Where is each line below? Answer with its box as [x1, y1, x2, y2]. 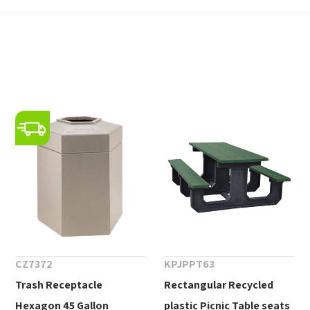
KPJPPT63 [163, 256, 215, 271]
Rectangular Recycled [163, 277, 273, 292]
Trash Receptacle [15, 277, 102, 292]
